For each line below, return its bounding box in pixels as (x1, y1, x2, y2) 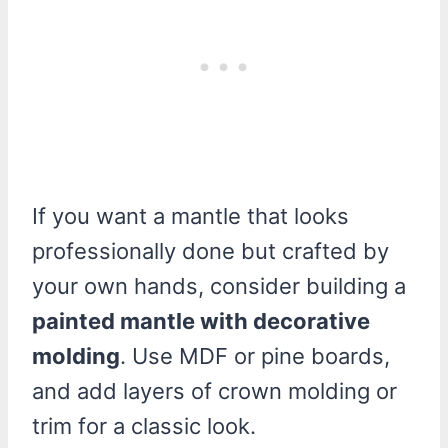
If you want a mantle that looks (32, 202, 349, 229)
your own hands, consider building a (32, 272, 406, 299)
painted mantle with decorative (32, 307, 370, 334)
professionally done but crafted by (32, 237, 389, 264)
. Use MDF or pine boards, (120, 342, 390, 369)
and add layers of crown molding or (32, 377, 397, 404)
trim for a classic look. (32, 412, 256, 439)
